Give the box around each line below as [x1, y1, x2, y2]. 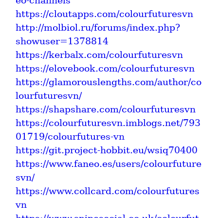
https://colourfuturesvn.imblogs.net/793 [16, 117, 200, 128]
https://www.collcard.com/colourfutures [16, 185, 200, 197]
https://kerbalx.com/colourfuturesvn [16, 49, 183, 60]
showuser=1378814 [16, 35, 109, 47]
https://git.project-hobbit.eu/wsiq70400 [16, 144, 198, 156]
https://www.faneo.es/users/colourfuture [16, 158, 201, 169]
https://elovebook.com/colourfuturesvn [16, 62, 195, 74]
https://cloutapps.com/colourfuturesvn [16, 8, 193, 19]
